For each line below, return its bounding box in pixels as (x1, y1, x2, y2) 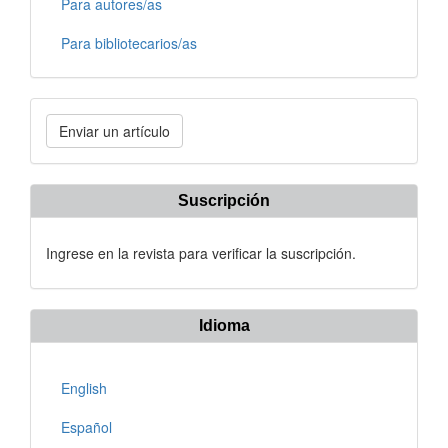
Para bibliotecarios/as (61, 33, 197, 54)
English (61, 378, 107, 399)
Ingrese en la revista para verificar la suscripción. (46, 243, 356, 264)
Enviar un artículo (59, 121, 170, 142)
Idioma (198, 317, 250, 335)
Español (61, 417, 112, 438)
